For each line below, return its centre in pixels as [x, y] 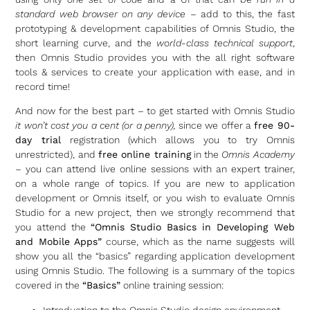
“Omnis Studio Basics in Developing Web [192, 227]
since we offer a [215, 126]
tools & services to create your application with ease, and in [155, 72]
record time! [43, 86]
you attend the [53, 227]
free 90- [274, 126]
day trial [38, 140]
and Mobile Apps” [58, 242]
